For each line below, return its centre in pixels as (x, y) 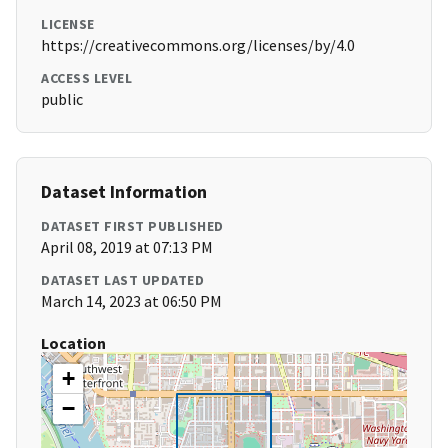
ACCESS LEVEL (86, 78)
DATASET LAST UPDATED (122, 280)
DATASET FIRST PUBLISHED (132, 226)
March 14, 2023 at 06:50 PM (131, 301)
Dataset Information (124, 192)
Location (73, 343)
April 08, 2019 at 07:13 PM (127, 247)
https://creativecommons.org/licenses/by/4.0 (198, 45)
